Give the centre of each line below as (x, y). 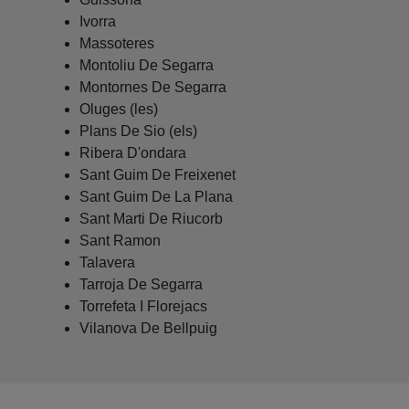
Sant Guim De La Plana (156, 196)
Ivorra (98, 21)
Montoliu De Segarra (147, 65)
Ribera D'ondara (133, 152)
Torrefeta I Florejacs (143, 306)
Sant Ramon (120, 240)
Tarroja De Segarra (141, 284)
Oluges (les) (119, 109)
